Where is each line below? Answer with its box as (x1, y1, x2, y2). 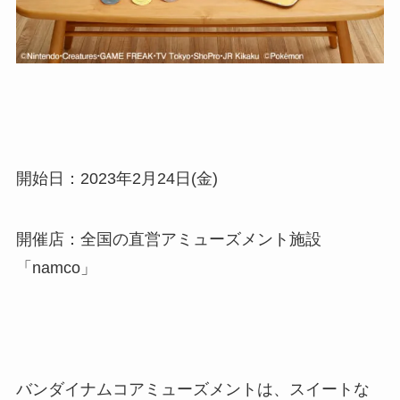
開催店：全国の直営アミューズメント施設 (15, 230, 321, 249)
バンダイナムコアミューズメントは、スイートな (15, 379, 370, 398)
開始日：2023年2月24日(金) (15, 170, 218, 188)
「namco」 (15, 259, 96, 278)
